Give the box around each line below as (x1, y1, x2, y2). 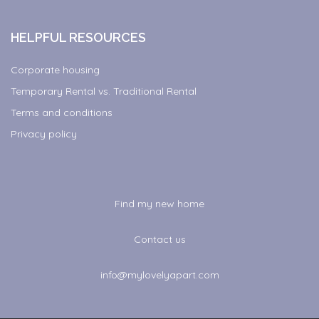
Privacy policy (11, 127, 78, 141)
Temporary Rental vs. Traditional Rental (11, 85, 197, 98)
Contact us (133, 233, 186, 246)
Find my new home (115, 197, 204, 211)
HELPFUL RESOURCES (11, 30, 147, 46)
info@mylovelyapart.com (100, 268, 219, 282)
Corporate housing (11, 63, 100, 77)
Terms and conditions (11, 106, 113, 120)
